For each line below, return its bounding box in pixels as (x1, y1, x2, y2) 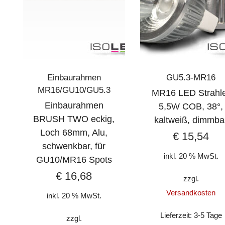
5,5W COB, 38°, (159, 101, 223, 111)
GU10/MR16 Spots (36, 154, 112, 165)
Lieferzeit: (160, 210, 194, 219)
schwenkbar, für (42, 141, 106, 151)
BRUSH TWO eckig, (33, 114, 115, 124)
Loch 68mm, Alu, (40, 127, 108, 138)
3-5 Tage (193, 210, 222, 219)
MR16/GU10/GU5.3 (37, 85, 110, 95)
